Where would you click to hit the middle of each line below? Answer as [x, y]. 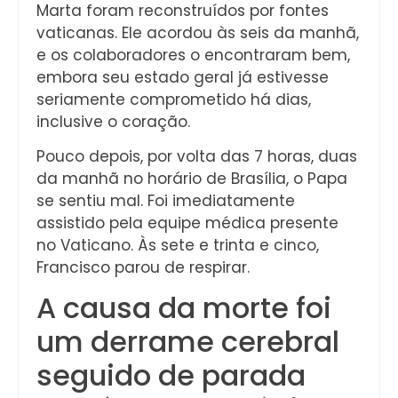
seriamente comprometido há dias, [174, 99]
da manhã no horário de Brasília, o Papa [192, 178]
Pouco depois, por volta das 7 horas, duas [197, 156]
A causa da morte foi [184, 308]
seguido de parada [171, 376]
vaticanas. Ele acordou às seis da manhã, [198, 32]
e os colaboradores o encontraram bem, [193, 55]
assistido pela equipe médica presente [187, 223]
